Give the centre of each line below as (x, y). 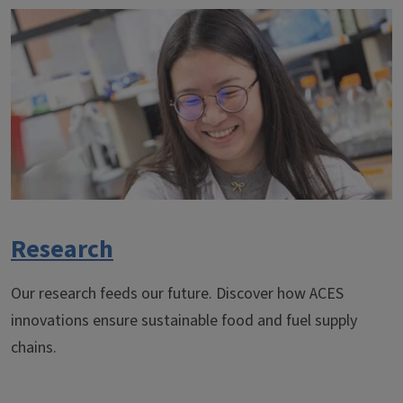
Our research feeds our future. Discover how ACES (177, 294)
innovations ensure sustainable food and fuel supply (184, 321)
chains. (34, 348)
